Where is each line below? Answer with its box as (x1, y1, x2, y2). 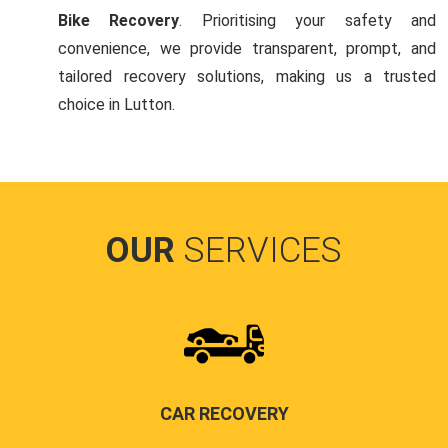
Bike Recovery (58, 11, 180, 31)
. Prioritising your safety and (179, 11, 437, 31)
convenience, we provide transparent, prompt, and (58, 39, 436, 59)
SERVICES (184, 230, 342, 272)
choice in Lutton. (58, 95, 175, 115)
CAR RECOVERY (159, 403, 289, 425)
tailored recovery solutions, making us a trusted (58, 67, 436, 87)
